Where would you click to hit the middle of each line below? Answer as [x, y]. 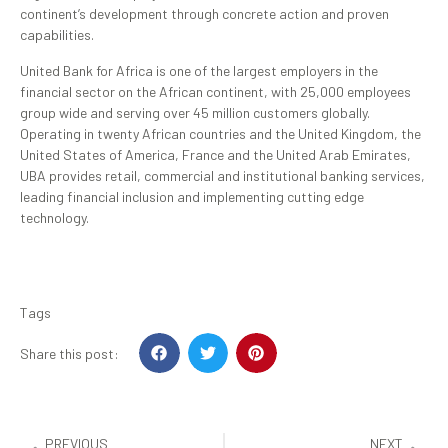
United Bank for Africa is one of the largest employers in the [199, 70]
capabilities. [57, 35]
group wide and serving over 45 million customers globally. [195, 112]
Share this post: [69, 353]
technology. [54, 217]
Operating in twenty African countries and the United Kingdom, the [220, 133]
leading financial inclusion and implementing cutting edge [192, 196]
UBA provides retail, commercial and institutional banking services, [222, 175]
